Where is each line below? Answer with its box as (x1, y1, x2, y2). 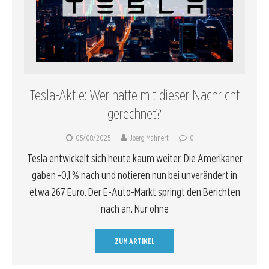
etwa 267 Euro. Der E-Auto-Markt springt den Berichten (29, 185, 240, 198)
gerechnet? (107, 104, 162, 122)
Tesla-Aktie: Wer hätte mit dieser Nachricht (29, 86, 240, 104)
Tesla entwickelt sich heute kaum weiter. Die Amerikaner (26, 151, 243, 165)
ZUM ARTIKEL (114, 236, 155, 246)
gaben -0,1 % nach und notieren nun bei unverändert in (32, 168, 237, 181)
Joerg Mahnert (130, 133, 169, 142)
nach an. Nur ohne (100, 202, 169, 215)
